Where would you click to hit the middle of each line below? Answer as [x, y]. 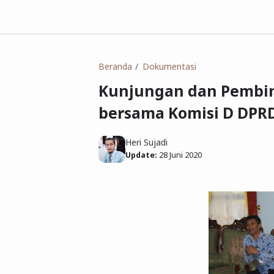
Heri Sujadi [146, 142]
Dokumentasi [169, 66]
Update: [141, 155]
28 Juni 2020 [180, 155]
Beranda [115, 66]
